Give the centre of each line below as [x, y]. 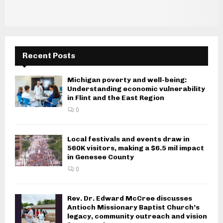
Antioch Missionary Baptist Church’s [133, 207]
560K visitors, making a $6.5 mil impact [136, 148]
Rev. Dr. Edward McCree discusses [130, 198]
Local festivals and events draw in [128, 139]
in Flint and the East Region [116, 98]
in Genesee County [101, 157]
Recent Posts [49, 55]
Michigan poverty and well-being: [127, 80]
